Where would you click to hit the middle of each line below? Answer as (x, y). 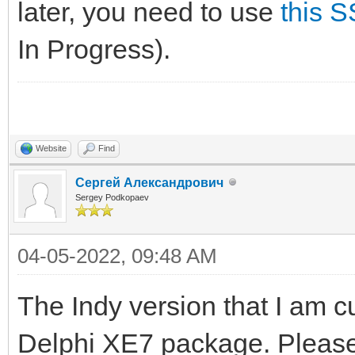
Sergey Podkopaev (112, 197)
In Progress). (94, 49)
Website (51, 148)
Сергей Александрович (149, 182)
